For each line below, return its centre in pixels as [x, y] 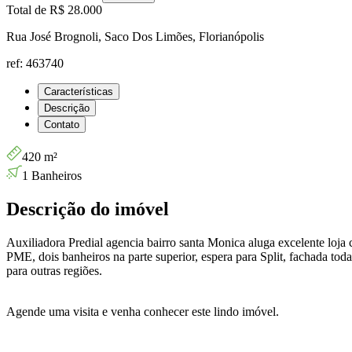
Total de [28, 9]
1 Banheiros [52, 175]
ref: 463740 [35, 63]
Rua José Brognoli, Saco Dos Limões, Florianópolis [135, 36]
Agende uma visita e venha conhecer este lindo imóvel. [143, 311]
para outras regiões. [54, 270]
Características [79, 91]
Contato [62, 124]
